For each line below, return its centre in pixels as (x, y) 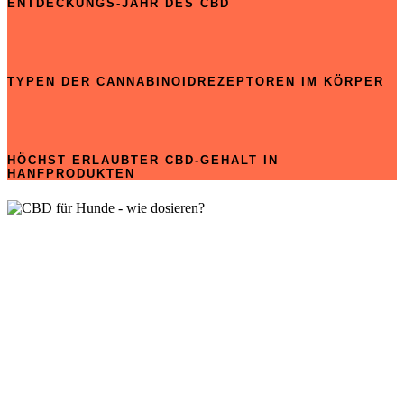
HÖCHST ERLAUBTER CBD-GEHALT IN (143, 160)
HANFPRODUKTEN (71, 173)
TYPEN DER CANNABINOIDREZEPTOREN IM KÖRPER (196, 81)
